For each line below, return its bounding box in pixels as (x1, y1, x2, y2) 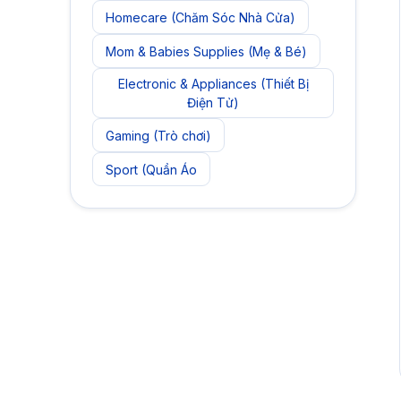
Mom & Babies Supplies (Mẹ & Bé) (106, 43, 307, 59)
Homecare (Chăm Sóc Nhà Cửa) (106, 9, 295, 25)
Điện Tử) (187, 95, 239, 110)
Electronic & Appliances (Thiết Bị (117, 76, 309, 91)
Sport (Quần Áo (106, 161, 197, 177)
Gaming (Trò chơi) (106, 127, 211, 143)
